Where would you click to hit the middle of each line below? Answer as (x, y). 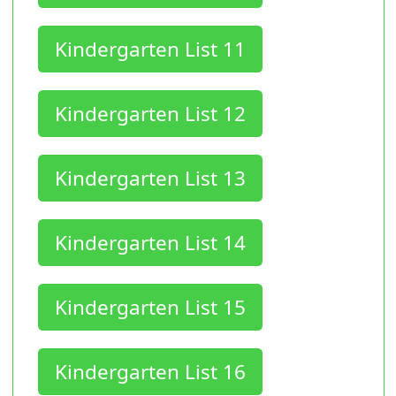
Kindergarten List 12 (150, 113)
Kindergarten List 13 (150, 178)
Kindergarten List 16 (150, 371)
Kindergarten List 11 (150, 49)
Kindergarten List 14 (150, 242)
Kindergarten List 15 (150, 307)
